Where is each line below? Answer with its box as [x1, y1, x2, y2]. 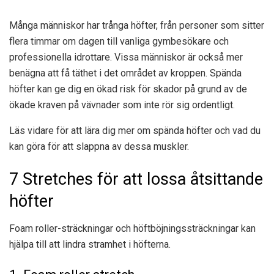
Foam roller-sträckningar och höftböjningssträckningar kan [9, 223, 256, 235]
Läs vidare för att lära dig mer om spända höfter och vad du [9, 124, 261, 136]
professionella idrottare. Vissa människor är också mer [9, 51, 243, 63]
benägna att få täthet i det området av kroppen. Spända [9, 67, 242, 79]
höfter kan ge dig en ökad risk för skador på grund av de [9, 83, 247, 95]
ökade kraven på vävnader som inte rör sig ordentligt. [9, 98, 235, 111]
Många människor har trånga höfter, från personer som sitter [9, 19, 264, 31]
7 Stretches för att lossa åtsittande [9, 169, 263, 190]
